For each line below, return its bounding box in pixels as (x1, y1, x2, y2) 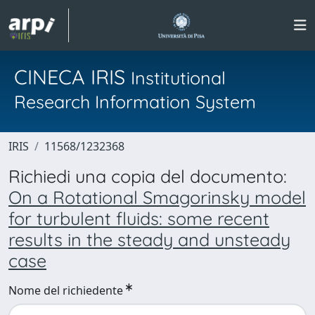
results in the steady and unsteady (8, 229, 290, 250)
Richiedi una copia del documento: (8, 165, 287, 187)
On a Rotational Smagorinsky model (8, 186, 306, 208)
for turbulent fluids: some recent (8, 207, 269, 229)
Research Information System (14, 91, 256, 112)
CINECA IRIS (14, 64, 131, 89)
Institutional (131, 67, 226, 89)
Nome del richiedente (8, 283, 123, 298)
